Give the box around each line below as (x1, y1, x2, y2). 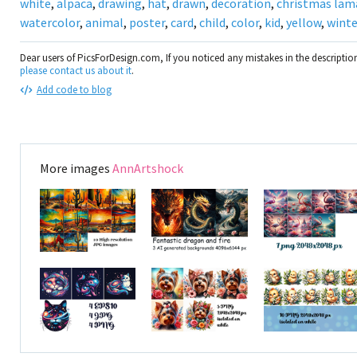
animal (85, 14, 124, 30)
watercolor (20, 14, 80, 30)
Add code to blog (37, 83, 112, 96)
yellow (286, 14, 321, 30)
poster (129, 14, 165, 30)
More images (40, 160, 112, 176)
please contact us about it (20, 64, 131, 77)
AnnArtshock (112, 160, 183, 176)
